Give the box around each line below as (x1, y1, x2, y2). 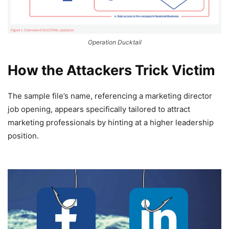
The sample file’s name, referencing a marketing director (8, 90, 212, 101)
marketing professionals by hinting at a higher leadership (8, 117, 214, 127)
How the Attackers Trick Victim (8, 61, 215, 79)
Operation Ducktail (87, 38, 142, 46)
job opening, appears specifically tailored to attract (8, 104, 190, 114)
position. (8, 130, 39, 141)
